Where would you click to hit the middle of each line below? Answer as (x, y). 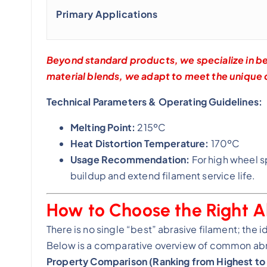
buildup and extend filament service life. (163, 176)
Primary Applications (107, 14)
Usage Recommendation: (130, 160)
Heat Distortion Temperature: (140, 144)
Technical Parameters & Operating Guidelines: (155, 102)
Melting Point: (103, 128)
